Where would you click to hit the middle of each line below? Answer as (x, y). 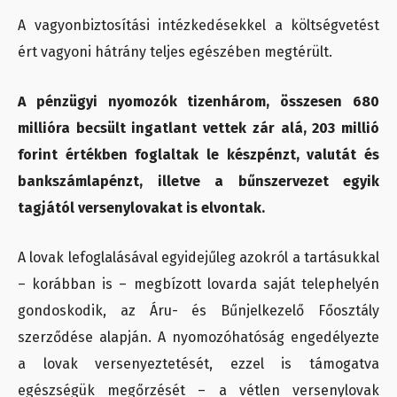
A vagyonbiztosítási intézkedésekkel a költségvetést (198, 26)
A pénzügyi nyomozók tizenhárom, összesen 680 (198, 102)
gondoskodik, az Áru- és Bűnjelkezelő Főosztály (198, 311)
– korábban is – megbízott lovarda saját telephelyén (198, 284)
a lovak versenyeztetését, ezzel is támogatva (198, 364)
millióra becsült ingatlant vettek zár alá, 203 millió (198, 128)
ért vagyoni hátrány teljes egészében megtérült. (177, 52)
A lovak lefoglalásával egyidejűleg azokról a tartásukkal (198, 258)
